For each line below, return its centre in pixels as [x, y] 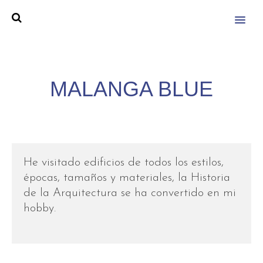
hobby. [40, 208]
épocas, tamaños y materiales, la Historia [127, 178]
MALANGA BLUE [131, 89]
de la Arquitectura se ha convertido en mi [130, 193]
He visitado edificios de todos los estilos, [124, 163]
